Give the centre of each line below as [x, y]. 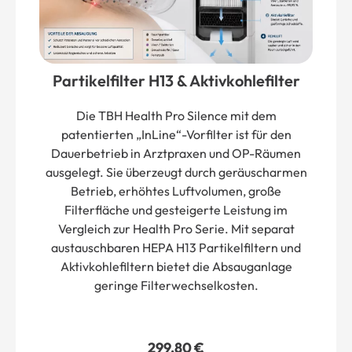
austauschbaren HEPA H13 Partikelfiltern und [176, 247]
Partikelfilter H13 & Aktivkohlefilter [176, 80]
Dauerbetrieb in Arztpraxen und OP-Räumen [176, 153]
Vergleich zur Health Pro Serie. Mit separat [176, 228]
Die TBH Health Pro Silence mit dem [176, 115]
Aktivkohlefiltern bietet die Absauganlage [176, 266]
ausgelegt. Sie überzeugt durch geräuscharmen [176, 172]
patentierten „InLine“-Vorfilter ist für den [176, 134]
